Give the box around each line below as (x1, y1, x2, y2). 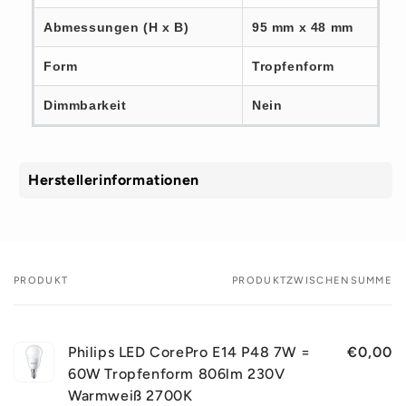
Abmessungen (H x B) (43, 19, 189, 34)
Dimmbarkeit (43, 97, 127, 112)
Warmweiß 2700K (68, 386, 193, 404)
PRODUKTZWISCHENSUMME (232, 274, 392, 286)
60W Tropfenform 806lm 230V (68, 364, 285, 382)
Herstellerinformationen (28, 170, 199, 188)
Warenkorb (13, 301, 85, 318)
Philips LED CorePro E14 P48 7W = (68, 343, 311, 361)
